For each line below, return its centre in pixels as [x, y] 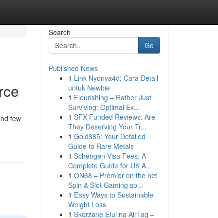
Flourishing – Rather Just [112, 97]
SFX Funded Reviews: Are [114, 117]
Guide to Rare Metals [101, 146]
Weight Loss [87, 204]
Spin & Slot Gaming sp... [105, 185]
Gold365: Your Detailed [109, 136]
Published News [73, 68]
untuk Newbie [89, 88]
